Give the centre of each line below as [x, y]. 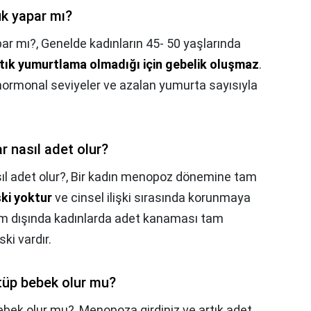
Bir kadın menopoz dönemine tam [164, 177]
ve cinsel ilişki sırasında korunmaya [151, 198]
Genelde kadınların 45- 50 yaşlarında [141, 44]
